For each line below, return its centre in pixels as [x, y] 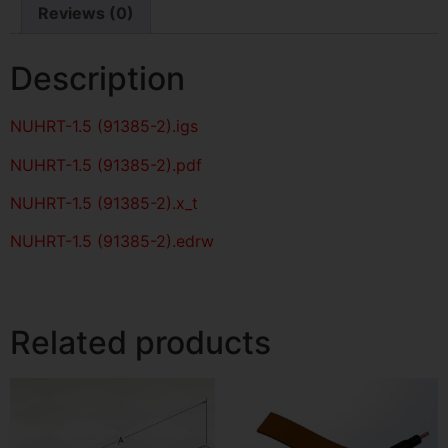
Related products [140, 342]
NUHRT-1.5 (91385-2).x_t [104, 203]
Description [97, 79]
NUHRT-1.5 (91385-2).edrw [112, 241]
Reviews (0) [86, 13]
